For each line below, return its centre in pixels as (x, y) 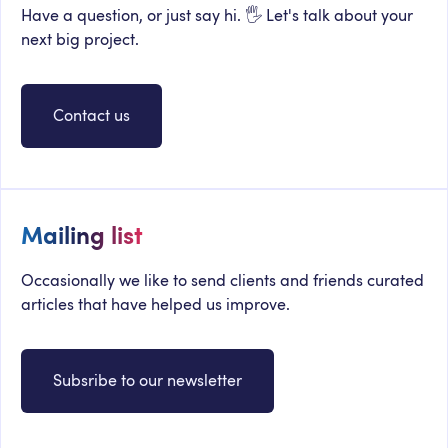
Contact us (91, 116)
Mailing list (82, 236)
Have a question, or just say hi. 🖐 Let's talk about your (217, 16)
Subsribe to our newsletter (147, 381)
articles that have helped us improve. (155, 305)
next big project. (80, 40)
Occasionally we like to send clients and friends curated (222, 281)
